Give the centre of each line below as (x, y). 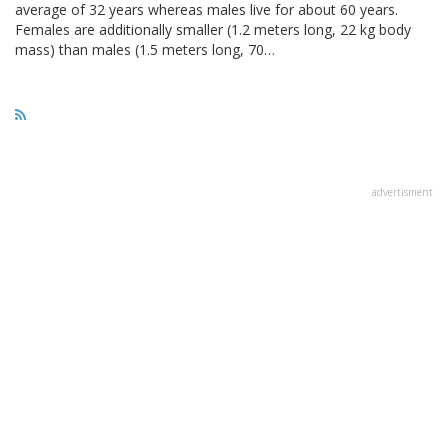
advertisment (402, 191)
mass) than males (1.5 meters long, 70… (145, 49)
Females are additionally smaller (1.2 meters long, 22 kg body (213, 29)
